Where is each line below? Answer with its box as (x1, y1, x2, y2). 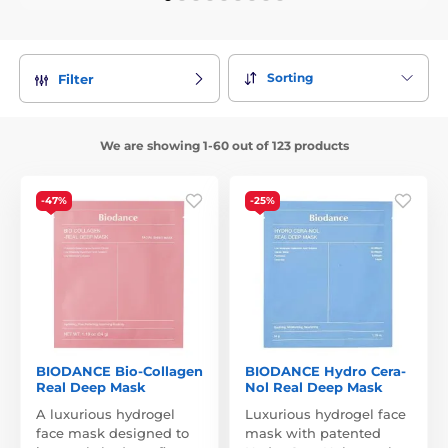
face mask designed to (36, 424, 189, 441)
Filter (58, 70, 94, 87)
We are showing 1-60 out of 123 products (99, 137, 349, 153)
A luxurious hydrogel (36, 405, 175, 422)
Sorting (267, 70, 313, 86)
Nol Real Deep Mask (245, 378, 383, 395)
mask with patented (245, 424, 381, 441)
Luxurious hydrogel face (245, 405, 406, 422)
